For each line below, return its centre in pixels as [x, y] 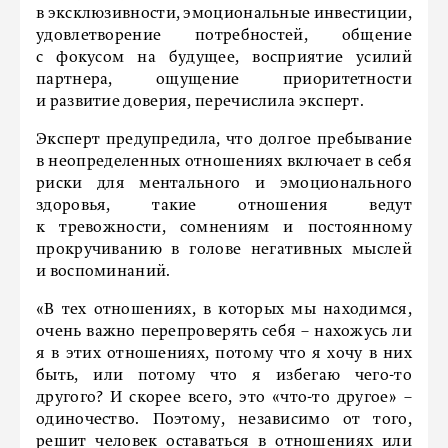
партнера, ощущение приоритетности [224, 79]
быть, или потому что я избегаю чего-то [224, 375]
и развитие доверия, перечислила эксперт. [200, 101]
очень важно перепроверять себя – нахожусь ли [224, 331]
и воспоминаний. [103, 271]
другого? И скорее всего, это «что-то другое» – [224, 397]
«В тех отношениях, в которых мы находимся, [224, 309]
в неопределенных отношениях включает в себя [224, 161]
